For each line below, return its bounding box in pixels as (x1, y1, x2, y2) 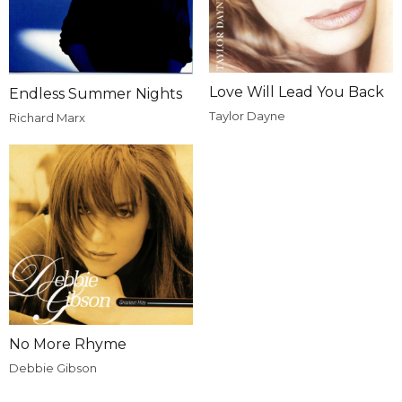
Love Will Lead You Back (208, 83, 384, 101)
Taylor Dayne (208, 109, 285, 124)
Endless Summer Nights (9, 84, 182, 102)
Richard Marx (9, 109, 85, 125)
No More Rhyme (9, 336, 127, 354)
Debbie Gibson (9, 361, 97, 376)
